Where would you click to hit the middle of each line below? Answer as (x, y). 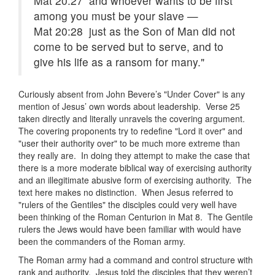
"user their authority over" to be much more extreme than (129, 143)
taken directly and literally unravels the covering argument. (133, 119)
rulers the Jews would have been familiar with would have (130, 229)
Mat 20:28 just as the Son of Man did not (134, 31)
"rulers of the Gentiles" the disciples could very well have (128, 205)
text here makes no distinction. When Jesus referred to (126, 192)
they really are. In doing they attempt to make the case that (134, 156)
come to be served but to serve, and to (129, 47)
